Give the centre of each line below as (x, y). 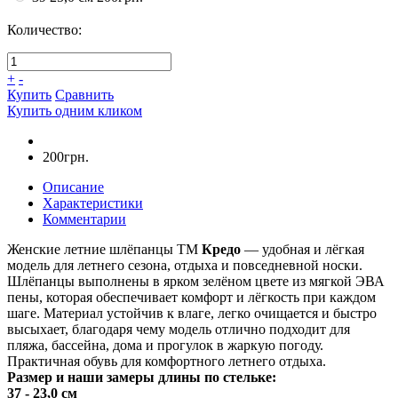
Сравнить (84, 94)
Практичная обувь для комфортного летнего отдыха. (167, 361)
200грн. (66, 156)
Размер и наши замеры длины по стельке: (142, 377)
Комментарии (84, 219)
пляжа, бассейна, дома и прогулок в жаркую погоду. (165, 345)
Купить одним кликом (75, 110)
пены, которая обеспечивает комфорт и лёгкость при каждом (191, 297)
